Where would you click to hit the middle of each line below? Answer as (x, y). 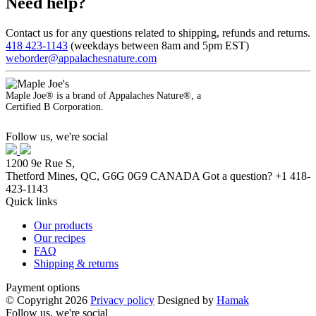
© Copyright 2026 (47, 300)
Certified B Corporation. (55, 107)
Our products (63, 225)
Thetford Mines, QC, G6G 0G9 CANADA (104, 176)
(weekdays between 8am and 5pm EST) (158, 45)
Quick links (31, 201)
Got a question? (237, 176)
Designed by (187, 300)
